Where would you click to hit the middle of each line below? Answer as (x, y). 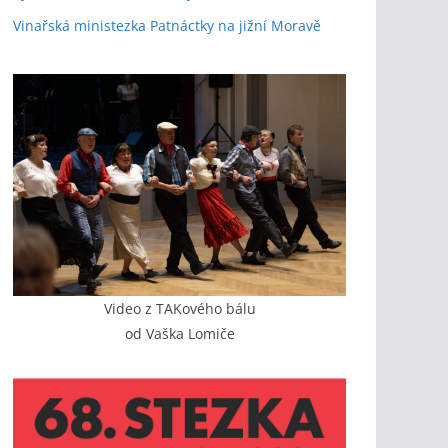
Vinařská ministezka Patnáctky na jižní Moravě (167, 25)
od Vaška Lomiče (179, 334)
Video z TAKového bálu (179, 309)
